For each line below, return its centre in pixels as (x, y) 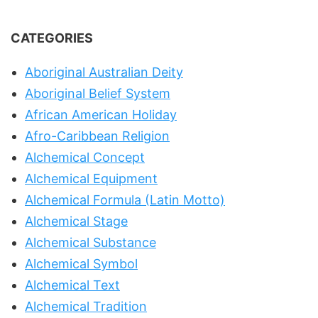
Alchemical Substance (91, 242)
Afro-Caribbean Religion (97, 136)
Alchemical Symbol (81, 263)
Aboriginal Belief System (98, 93)
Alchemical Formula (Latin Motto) (125, 199)
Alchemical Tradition (86, 306)
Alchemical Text (72, 285)
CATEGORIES (52, 38)
